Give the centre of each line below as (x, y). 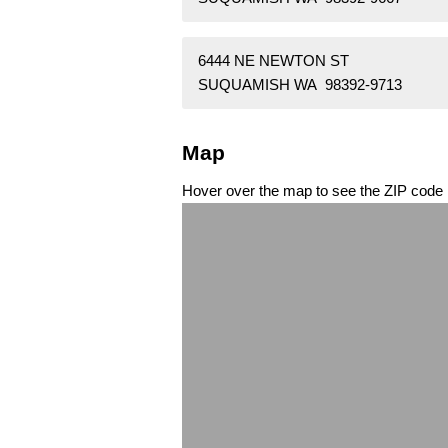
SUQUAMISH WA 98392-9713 (300, 85)
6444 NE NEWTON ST (273, 61)
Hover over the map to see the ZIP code (312, 190)
